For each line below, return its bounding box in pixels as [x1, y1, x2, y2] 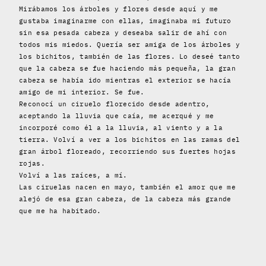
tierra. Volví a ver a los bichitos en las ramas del [19, 135, 240, 144]
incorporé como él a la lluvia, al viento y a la [19, 123, 223, 132]
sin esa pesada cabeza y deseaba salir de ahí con [19, 28, 227, 37]
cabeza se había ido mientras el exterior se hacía [19, 75, 232, 84]
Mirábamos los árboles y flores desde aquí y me [19, 4, 218, 13]
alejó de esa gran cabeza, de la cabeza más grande [19, 194, 232, 203]
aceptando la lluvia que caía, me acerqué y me [19, 111, 214, 120]
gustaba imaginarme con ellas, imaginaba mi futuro [19, 16, 232, 25]
